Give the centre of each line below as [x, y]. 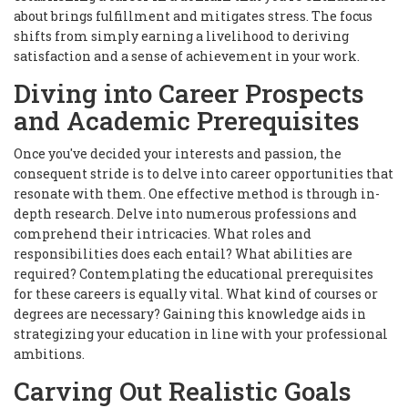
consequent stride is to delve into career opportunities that [204, 174]
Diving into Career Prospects [189, 94]
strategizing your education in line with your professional [201, 334]
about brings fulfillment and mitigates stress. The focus [193, 16]
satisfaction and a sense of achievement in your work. [187, 56]
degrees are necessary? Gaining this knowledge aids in [190, 314]
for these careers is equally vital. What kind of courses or [196, 294]
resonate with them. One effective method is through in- [197, 194]
